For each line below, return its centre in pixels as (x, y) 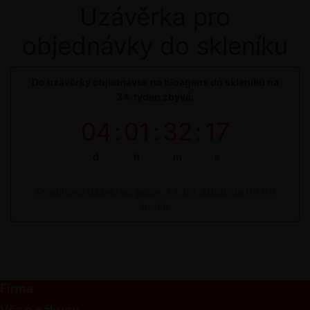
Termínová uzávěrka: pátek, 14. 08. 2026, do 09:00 (155, 192)
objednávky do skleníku (155, 46)
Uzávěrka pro (155, 17)
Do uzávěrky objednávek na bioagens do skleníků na (155, 82)
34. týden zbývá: (155, 97)
